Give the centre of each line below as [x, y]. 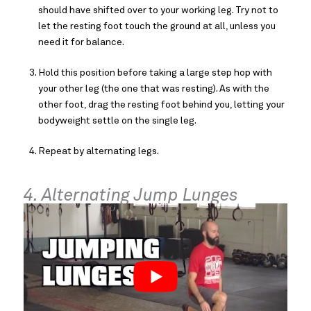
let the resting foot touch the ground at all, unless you [157, 26]
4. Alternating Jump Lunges [131, 195]
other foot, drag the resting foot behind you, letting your [161, 104]
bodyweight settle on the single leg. [117, 120]
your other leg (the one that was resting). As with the [154, 89]
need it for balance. [82, 42]
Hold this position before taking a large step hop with [155, 73]
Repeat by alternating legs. [99, 151]
